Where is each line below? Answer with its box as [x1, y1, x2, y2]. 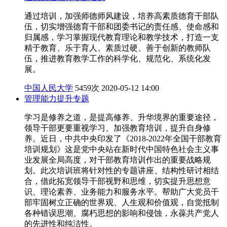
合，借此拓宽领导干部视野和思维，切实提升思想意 [24, 176, 211, 185]
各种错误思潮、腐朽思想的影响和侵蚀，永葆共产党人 [24, 208, 219, 217]
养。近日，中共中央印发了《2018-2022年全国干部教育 [24, 134, 221, 143]
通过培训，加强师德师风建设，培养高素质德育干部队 [24, 11, 219, 20]
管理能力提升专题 [24, 94, 89, 103]
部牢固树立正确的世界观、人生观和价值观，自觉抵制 [24, 198, 219, 207]
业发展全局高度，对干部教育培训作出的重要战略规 [24, 155, 211, 164]
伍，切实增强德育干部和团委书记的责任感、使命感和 [24, 22, 219, 31]
